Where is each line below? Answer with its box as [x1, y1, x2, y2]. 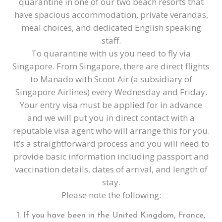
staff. [101, 35, 121, 46]
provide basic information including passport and [13, 151, 209, 162]
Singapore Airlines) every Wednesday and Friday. [15, 86, 207, 98]
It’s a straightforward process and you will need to [13, 138, 209, 149]
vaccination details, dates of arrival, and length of [14, 164, 208, 175]
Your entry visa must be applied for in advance [20, 99, 202, 111]
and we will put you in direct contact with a [27, 112, 195, 123]
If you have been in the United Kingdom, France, [23, 211, 205, 220]
